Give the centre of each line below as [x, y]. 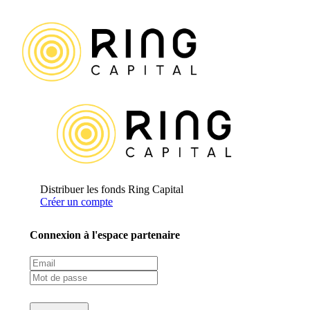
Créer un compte [76, 201]
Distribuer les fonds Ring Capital [112, 189]
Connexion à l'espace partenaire [105, 235]
